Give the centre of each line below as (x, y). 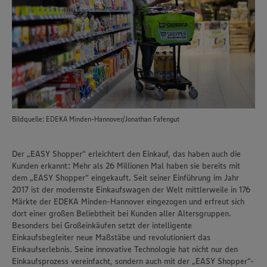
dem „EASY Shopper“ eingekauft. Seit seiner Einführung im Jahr (125, 178)
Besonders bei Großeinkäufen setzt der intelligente (102, 225)
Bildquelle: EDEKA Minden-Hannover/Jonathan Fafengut (96, 119)
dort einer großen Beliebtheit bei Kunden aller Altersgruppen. (122, 213)
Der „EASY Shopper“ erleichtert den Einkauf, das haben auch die (126, 154)
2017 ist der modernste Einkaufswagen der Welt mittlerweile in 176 (131, 190)
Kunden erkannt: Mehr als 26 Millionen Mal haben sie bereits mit (126, 166)
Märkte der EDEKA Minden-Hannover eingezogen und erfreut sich (128, 201)
